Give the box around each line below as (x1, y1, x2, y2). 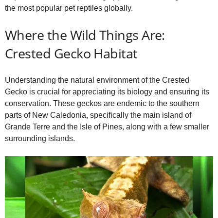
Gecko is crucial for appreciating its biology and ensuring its (5, 88, 209, 96)
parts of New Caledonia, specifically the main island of (5, 111, 191, 120)
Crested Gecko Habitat (5, 44, 138, 63)
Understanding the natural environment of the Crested (5, 76, 189, 85)
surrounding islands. (5, 134, 75, 143)
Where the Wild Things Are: (5, 26, 165, 44)
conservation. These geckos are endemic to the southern (5, 99, 200, 108)
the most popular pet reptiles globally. (5, 4, 133, 13)
